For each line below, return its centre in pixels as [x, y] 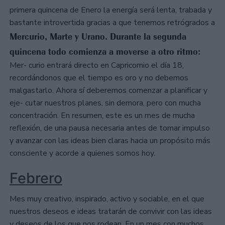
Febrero [36, 178]
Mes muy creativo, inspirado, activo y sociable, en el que [107, 199]
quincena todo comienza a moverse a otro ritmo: [105, 52]
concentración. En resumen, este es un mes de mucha [102, 116]
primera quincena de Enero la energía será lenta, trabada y [111, 10]
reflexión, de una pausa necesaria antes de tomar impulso [110, 128]
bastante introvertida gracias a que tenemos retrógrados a [112, 23]
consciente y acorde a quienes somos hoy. [82, 153]
